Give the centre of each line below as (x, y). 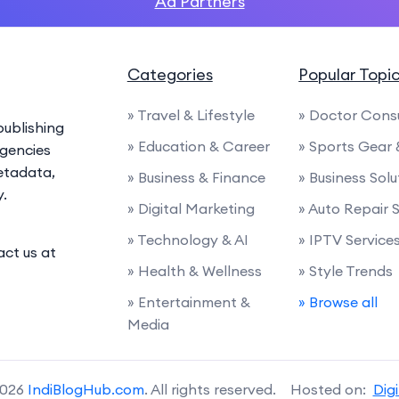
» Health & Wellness (194, 271)
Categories (170, 74)
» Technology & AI (187, 240)
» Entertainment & (188, 302)
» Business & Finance (196, 177)
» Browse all (338, 302)
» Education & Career (198, 146)
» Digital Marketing (191, 208)
